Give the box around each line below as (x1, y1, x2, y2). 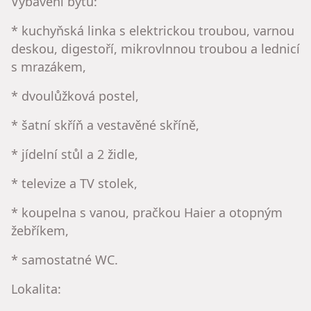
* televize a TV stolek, (11, 174, 137, 192)
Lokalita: (11, 280, 61, 297)
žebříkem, (11, 221, 69, 239)
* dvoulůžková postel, (11, 87, 139, 104)
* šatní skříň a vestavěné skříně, (11, 116, 199, 133)
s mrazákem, (11, 58, 86, 75)
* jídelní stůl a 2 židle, (11, 145, 138, 162)
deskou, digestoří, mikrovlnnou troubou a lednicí (11, 40, 300, 57)
